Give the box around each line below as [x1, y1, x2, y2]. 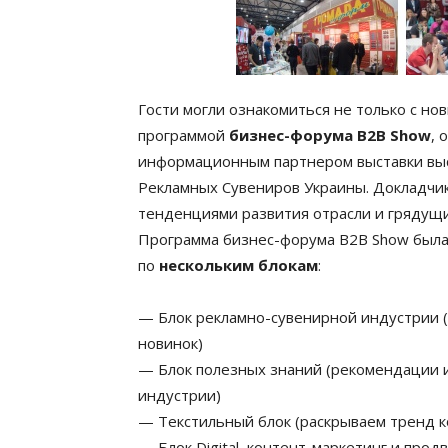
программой [138, 125, 229, 145]
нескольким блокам [159, 255, 318, 275]
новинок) [138, 333, 203, 353]
